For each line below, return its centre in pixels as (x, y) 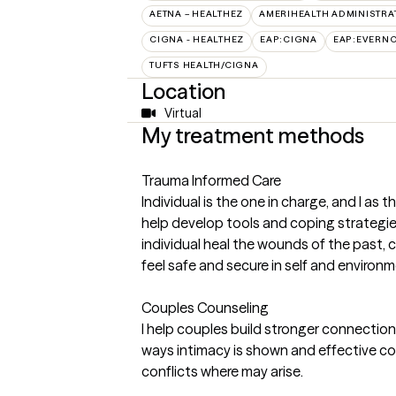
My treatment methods (253, 136)
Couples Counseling (205, 308)
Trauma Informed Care (211, 180)
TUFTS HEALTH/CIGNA (204, 65)
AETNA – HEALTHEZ (196, 14)
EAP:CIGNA (289, 39)
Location (183, 91)
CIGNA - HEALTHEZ (197, 39)
